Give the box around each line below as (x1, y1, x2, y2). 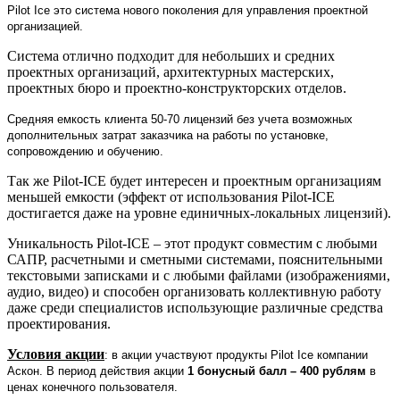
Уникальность (7, 235, 96, 251)
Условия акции (7, 346, 104, 362)
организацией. (7, 19, 83, 33)
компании (313, 347, 368, 362)
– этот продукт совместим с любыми (154, 235, 378, 251)
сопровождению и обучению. (7, 144, 163, 158)
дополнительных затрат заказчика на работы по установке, (7, 128, 329, 142)
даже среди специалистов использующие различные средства (7, 299, 383, 315)
